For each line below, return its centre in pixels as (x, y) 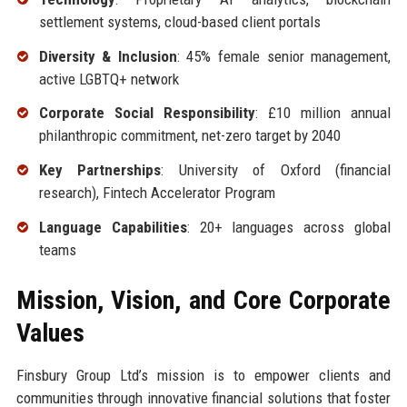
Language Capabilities (113, 227)
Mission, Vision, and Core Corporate (203, 300)
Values (50, 333)
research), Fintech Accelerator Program (157, 193)
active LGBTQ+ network (109, 79)
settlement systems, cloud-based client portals (179, 21)
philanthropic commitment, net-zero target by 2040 (189, 136)
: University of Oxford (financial (276, 170)
